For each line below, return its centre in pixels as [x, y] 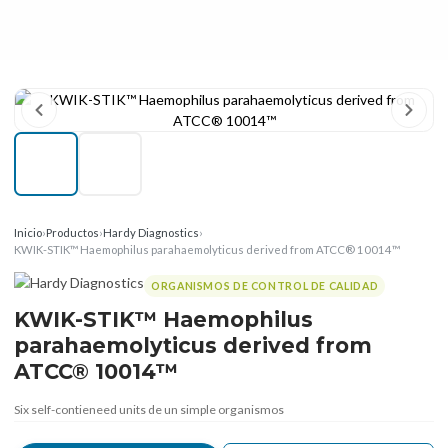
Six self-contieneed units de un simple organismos [149, 409]
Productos [72, 232]
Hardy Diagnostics [151, 232]
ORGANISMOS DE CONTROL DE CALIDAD [265, 285]
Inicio [28, 232]
